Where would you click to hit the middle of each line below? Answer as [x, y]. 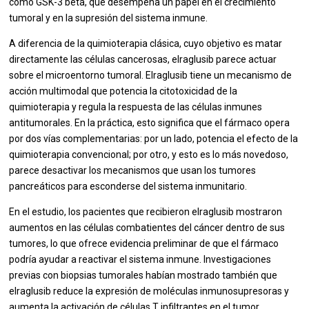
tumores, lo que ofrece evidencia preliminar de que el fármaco [144, 244]
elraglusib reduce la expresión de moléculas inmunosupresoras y [149, 291]
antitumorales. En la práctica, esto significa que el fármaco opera [150, 123]
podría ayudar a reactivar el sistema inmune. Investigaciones [140, 260]
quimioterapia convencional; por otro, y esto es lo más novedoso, [149, 155]
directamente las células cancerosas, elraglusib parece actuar [143, 60]
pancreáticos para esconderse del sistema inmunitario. [128, 187]
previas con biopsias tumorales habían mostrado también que [143, 276]
